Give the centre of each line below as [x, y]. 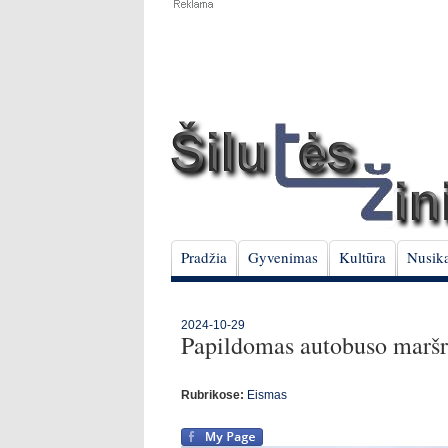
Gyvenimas [283, 257]
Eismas [267, 395]
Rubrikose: [212, 395]
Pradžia [204, 257]
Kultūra [362, 257]
